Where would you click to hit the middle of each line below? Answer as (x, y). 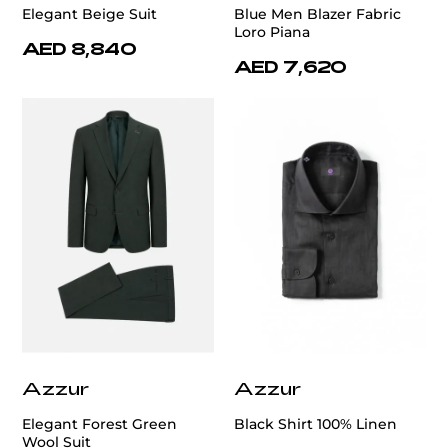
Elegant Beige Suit (89, 14)
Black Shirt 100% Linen (315, 423)
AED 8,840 (79, 48)
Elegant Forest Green (99, 423)
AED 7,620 (290, 66)
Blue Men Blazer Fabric (317, 14)
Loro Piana (272, 32)
